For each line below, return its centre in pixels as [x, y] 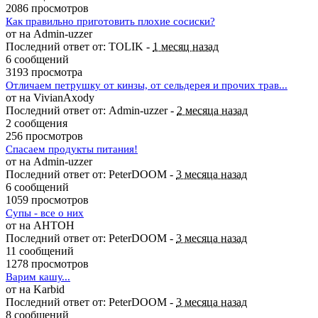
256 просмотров [44, 136]
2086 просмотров [47, 8]
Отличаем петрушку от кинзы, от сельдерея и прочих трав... [147, 85]
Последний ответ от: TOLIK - [79, 46]
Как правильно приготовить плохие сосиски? [110, 21]
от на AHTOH [40, 225]
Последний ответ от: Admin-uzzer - [91, 110]
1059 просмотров [47, 199]
